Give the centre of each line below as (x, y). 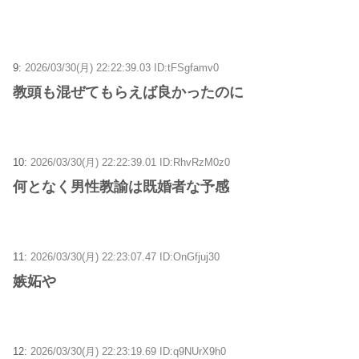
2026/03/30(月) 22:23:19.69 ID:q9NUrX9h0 (128, 351)
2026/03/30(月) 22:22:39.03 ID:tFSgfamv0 (122, 67)
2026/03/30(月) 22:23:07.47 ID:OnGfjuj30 (125, 256)
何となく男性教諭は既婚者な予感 (121, 186)
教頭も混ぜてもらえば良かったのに (128, 92)
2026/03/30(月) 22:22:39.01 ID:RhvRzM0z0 (130, 162)
